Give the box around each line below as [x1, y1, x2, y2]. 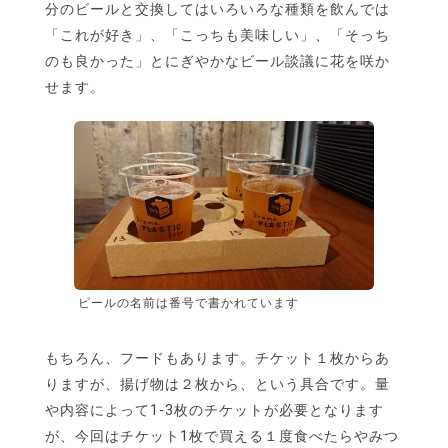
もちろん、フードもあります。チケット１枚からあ [45, 350, 390, 367]
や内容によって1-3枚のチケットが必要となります [45, 402, 384, 419]
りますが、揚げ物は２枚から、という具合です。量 [45, 376, 390, 393]
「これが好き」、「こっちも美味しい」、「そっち [45, 27, 390, 44]
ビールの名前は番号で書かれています [78, 296, 299, 311]
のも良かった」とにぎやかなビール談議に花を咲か [45, 53, 390, 70]
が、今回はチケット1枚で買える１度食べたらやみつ [45, 428, 399, 445]
